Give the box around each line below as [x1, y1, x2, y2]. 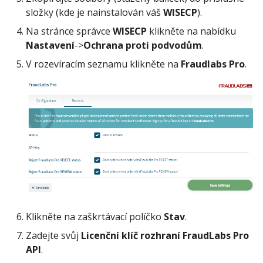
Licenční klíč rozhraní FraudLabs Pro [81, 229, 249, 242]
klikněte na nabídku [147, 25, 236, 38]
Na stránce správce [26, 25, 113, 38]
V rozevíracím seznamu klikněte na [26, 58, 181, 71]
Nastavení [26, 39, 75, 52]
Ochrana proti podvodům [83, 39, 202, 52]
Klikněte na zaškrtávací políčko [26, 210, 164, 224]
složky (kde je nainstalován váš [26, 6, 163, 19]
